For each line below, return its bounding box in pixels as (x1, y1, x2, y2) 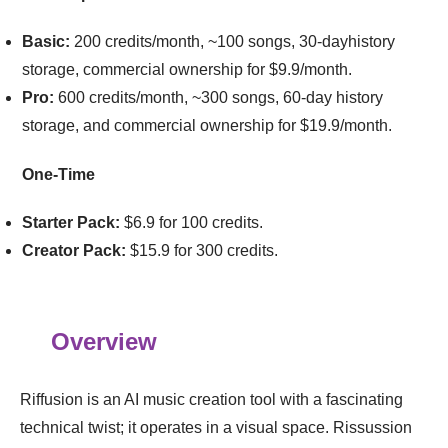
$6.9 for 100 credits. (120, 213, 267, 231)
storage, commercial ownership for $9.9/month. (22, 60, 356, 78)
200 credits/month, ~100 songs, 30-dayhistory (70, 32, 395, 50)
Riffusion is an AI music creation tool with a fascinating (20, 390, 403, 408)
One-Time (22, 165, 99, 183)
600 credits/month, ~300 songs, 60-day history (54, 88, 383, 106)
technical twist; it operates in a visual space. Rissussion (20, 418, 412, 436)
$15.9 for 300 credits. (126, 241, 278, 259)
